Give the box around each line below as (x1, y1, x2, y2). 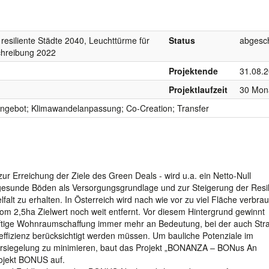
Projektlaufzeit (169, 83, 228, 95)
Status (169, 34, 195, 46)
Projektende (169, 64, 218, 77)
